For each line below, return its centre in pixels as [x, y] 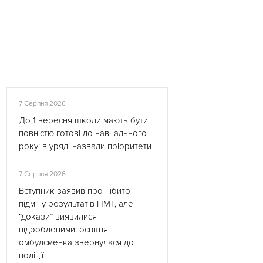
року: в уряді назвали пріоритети [85, 146]
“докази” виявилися [58, 217]
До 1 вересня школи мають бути [83, 120]
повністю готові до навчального [83, 133]
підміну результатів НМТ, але [76, 204]
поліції [31, 255]
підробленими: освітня [63, 230]
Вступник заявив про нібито [75, 191]
